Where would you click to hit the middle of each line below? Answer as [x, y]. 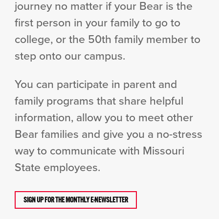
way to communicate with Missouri [99, 150]
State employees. [57, 167]
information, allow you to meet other [104, 117]
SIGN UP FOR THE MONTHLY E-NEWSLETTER [76, 200]
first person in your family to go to [98, 22]
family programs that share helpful [99, 100]
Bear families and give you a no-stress [109, 133]
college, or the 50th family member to [108, 39]
